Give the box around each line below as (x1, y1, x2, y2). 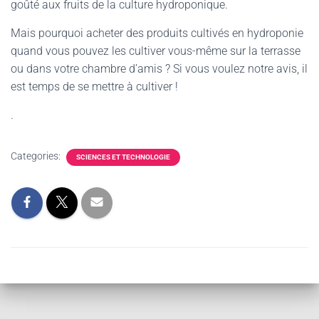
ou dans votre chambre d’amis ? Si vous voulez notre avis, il (11, 62, 308, 75)
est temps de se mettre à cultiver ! (11, 80, 178, 93)
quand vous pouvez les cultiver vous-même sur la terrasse (11, 44, 300, 58)
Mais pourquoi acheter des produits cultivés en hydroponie (11, 26, 303, 40)
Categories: (11, 150, 63, 162)
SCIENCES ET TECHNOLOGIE (76, 153, 170, 161)
